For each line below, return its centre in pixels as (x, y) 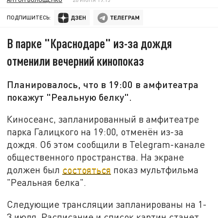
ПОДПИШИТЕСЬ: (29, 18)
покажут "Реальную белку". (70, 97)
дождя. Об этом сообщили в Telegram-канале (106, 144)
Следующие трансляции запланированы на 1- (107, 204)
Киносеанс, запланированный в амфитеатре (103, 119)
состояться (87, 169)
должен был (35, 169)
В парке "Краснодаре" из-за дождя (90, 43)
